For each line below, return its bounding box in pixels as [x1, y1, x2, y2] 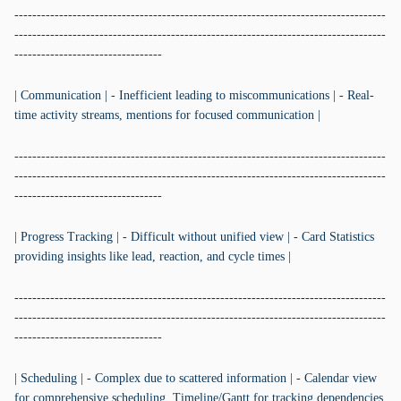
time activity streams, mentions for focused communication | [14, 108, 320, 122]
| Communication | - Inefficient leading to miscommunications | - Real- [14, 89, 374, 102]
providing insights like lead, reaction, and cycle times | [14, 250, 291, 263]
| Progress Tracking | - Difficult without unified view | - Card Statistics [14, 230, 374, 243]
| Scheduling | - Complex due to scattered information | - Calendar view [14, 371, 377, 385]
